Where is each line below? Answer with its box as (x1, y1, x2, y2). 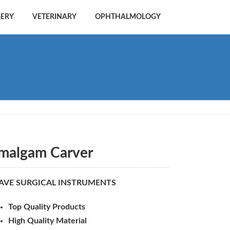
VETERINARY (32, 13, 76, 21)
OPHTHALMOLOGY (95, 13, 161, 21)
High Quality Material (8, 216, 87, 225)
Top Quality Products (8, 202, 86, 211)
